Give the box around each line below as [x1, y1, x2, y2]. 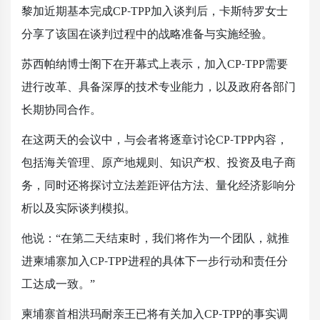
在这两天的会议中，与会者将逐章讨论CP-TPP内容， [21, 129, 288, 150]
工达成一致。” [21, 274, 95, 294]
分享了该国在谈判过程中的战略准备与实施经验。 [21, 24, 273, 44]
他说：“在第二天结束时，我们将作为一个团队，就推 [21, 228, 289, 249]
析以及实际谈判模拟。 [21, 198, 136, 219]
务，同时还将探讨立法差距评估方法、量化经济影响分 [21, 175, 296, 196]
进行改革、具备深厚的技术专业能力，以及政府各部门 [21, 76, 296, 97]
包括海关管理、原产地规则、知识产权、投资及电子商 [21, 152, 296, 173]
